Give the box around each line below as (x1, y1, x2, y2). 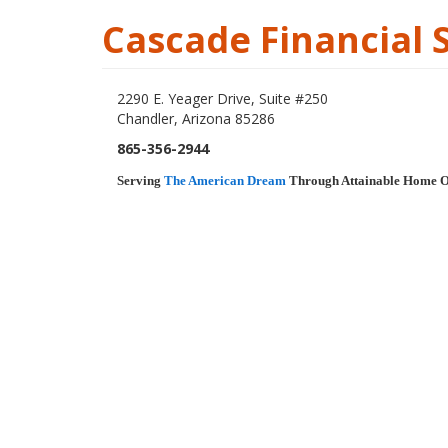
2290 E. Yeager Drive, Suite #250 (117, 89, 328, 108)
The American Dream (164, 173, 286, 188)
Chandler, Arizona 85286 (117, 109, 275, 128)
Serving (117, 173, 164, 188)
